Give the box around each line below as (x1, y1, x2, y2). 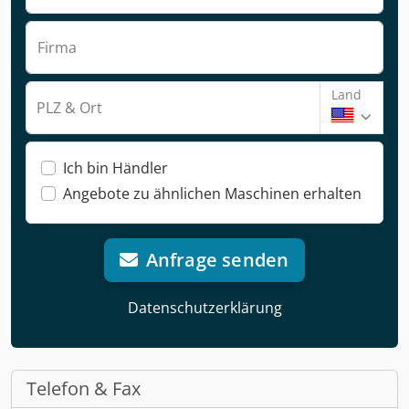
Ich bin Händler (63, 157, 168, 178)
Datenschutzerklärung (127, 297, 282, 318)
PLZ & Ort (37, 97, 102, 118)
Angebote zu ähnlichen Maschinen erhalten (63, 183, 362, 204)
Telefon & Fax (26, 375, 141, 401)
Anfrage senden (145, 246, 289, 272)
